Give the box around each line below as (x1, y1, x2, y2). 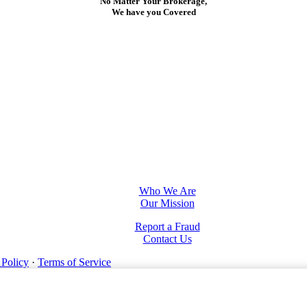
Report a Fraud (134, 220, 200, 232)
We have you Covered (111, 7, 196, 18)
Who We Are (138, 184, 196, 197)
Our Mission (140, 197, 195, 209)
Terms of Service (38, 256, 111, 268)
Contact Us (143, 232, 192, 245)
